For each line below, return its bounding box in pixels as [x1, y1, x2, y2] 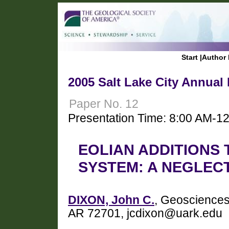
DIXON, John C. [68, 194, 154, 207]
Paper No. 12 [69, 97, 139, 110]
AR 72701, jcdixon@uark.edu [68, 207, 222, 220]
